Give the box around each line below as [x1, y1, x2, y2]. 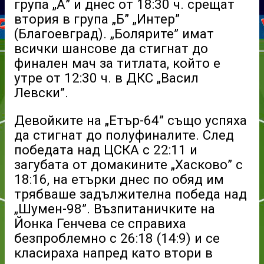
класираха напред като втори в [14, 245, 213, 261]
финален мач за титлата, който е [14, 55, 220, 71]
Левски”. [14, 84, 68, 100]
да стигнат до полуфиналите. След [14, 127, 234, 143]
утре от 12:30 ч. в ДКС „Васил [14, 70, 199, 85]
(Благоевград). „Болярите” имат [14, 25, 214, 41]
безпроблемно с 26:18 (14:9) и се [14, 230, 220, 246]
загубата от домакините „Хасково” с [14, 157, 243, 173]
